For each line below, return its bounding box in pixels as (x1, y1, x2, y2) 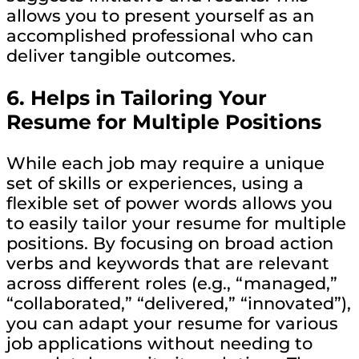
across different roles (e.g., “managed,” (6, 273, 337, 294)
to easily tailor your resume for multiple (6, 213, 346, 234)
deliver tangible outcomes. (6, 46, 236, 67)
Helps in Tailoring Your (30, 85, 267, 110)
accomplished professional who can (6, 26, 313, 46)
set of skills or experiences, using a (6, 173, 304, 194)
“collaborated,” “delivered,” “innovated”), (6, 293, 351, 314)
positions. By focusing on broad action (6, 233, 333, 254)
